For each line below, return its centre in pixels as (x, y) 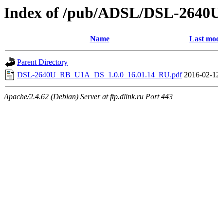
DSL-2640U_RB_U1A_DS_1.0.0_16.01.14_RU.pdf (100, 75)
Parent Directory (42, 62)
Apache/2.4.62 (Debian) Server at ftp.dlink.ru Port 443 (88, 97)
